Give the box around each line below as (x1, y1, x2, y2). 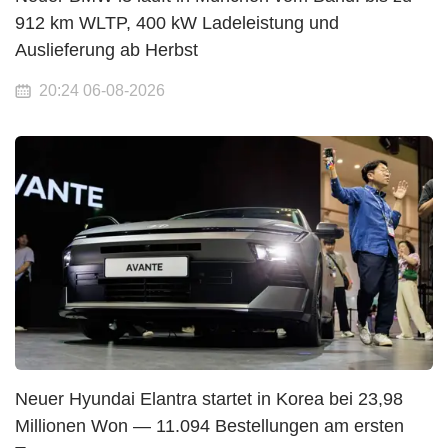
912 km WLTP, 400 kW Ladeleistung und (15, 12, 339, 33)
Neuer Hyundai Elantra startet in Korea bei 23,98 (15, 388, 403, 409)
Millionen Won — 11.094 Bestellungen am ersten (15, 415, 404, 436)
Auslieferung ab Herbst (15, 39, 198, 60)
